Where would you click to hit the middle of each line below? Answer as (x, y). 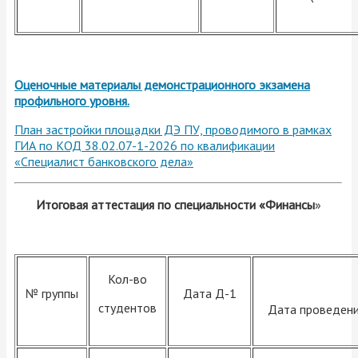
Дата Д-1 (209, 294)
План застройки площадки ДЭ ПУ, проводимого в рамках (173, 130)
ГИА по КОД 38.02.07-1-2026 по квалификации (145, 146)
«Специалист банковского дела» (104, 162)
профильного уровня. (72, 101)
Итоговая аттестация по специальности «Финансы (175, 205)
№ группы (52, 294)
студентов (127, 308)
